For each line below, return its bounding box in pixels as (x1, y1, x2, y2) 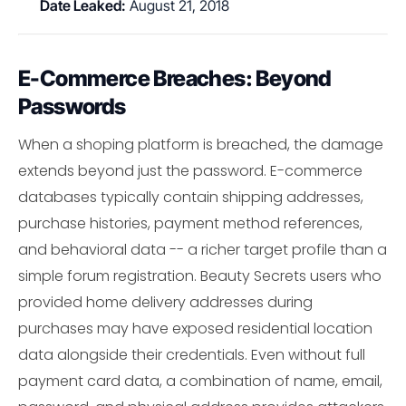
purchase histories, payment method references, (18, 212, 362, 234)
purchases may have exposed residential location (18, 317, 372, 339)
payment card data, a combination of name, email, (18, 370, 382, 391)
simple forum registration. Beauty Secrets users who (18, 265, 382, 286)
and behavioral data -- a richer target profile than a (18, 238, 387, 260)
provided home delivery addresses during (18, 291, 313, 313)
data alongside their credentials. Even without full (18, 343, 365, 365)
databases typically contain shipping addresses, (18, 186, 363, 208)
